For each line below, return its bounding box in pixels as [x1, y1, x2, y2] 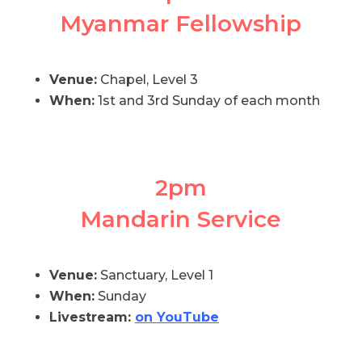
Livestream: [48, 309, 135, 325]
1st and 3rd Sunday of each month [94, 93, 320, 109]
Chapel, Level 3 [96, 72, 198, 88]
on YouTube [134, 309, 219, 325]
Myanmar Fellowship [60, 10, 302, 38]
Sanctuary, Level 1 [96, 267, 213, 283]
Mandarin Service [80, 204, 282, 233]
